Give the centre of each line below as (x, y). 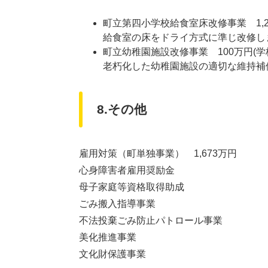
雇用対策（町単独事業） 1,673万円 (158, 153)
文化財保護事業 (112, 254)
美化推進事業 (108, 237)
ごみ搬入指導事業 (117, 204)
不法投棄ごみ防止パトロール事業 (151, 220)
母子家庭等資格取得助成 (132, 187)
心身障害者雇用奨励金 (127, 170)
